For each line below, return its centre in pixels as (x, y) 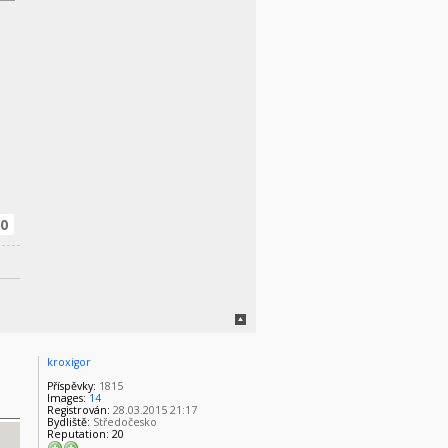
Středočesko (124, 421)
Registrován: (79, 409)
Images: (67, 397)
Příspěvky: (72, 385)
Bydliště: (69, 421)
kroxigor (69, 361)
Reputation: (78, 433)
